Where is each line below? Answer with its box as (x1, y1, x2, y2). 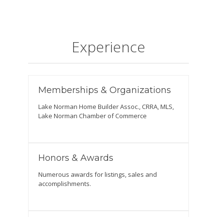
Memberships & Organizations (38, 85, 171, 95)
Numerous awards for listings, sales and (38, 170, 157, 179)
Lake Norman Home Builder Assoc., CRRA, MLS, (38, 102, 174, 111)
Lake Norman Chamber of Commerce (38, 111, 147, 120)
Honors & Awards (38, 153, 113, 163)
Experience (71, 37, 145, 57)
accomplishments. (38, 179, 91, 188)
